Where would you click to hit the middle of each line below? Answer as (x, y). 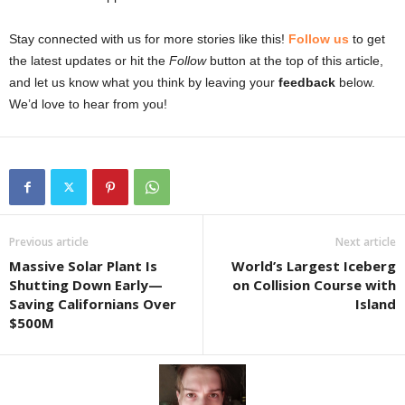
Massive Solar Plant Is (83, 266)
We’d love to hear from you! (88, 104)
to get (367, 39)
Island (376, 304)
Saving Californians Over (93, 304)
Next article (366, 242)
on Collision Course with (314, 285)
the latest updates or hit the (89, 61)
